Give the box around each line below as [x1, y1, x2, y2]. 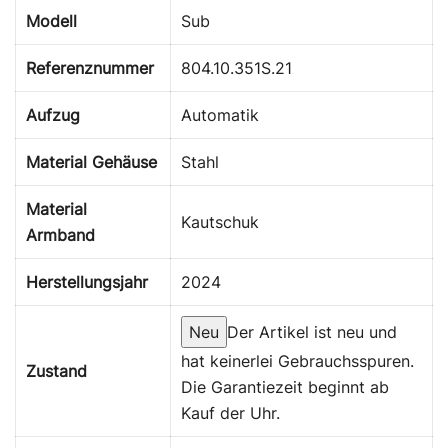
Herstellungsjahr [26, 271, 148, 292]
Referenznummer [26, 57, 154, 78]
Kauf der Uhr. [181, 402, 280, 423]
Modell [26, 10, 77, 31]
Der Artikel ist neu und [227, 321, 397, 342]
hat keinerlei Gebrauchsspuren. [181, 350, 414, 371]
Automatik [181, 104, 259, 125]
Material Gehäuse [26, 151, 157, 172]
